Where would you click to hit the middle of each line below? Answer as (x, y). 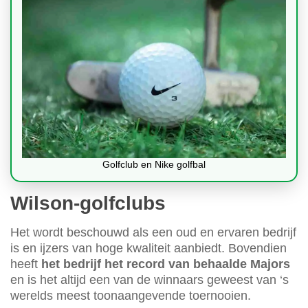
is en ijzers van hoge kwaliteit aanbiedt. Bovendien (148, 249)
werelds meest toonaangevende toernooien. (131, 296)
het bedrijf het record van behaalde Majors (166, 264)
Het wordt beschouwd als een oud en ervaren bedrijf (153, 233)
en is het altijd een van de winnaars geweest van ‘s (150, 280)
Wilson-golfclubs (88, 203)
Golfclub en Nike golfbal (154, 165)
